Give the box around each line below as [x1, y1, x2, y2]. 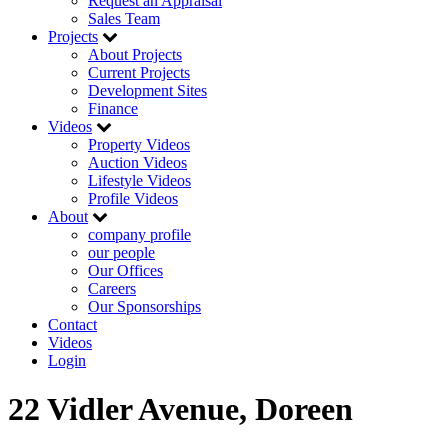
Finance [88, 100, 138, 117]
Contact [48, 316, 97, 333]
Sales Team [88, 10, 160, 27]
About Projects [88, 46, 182, 63]
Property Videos [88, 136, 190, 153]
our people [88, 244, 155, 261]
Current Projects [88, 64, 190, 81]
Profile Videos [88, 190, 178, 207]
